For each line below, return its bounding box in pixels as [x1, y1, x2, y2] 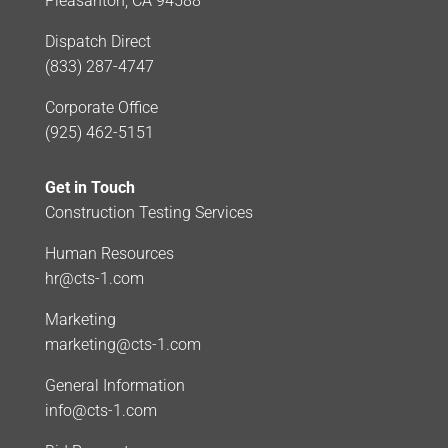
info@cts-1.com [44, 400, 157, 420]
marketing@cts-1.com [44, 334, 201, 354]
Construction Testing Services [44, 202, 253, 222]
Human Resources [44, 243, 174, 263]
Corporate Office [44, 97, 158, 117]
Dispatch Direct [44, 31, 151, 51]
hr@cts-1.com [44, 268, 144, 288]
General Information [44, 375, 185, 395]
